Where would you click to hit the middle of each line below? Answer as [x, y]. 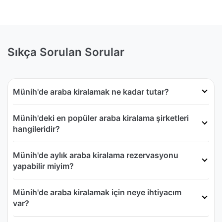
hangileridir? [36, 129]
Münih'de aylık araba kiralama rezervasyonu [96, 155]
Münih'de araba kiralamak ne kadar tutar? [91, 91]
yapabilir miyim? [43, 166]
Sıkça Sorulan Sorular [66, 52]
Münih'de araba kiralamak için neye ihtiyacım [97, 192]
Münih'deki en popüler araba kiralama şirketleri [101, 118]
